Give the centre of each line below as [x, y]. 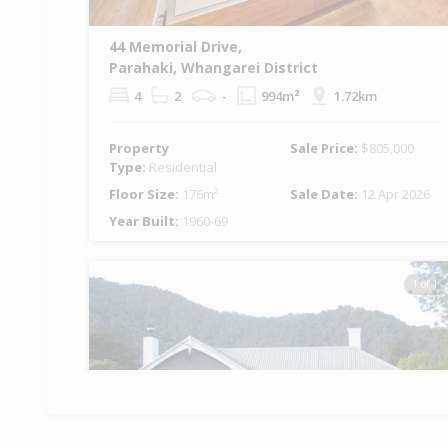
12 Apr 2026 [395, 194]
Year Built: [145, 221]
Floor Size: [145, 194]
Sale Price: [325, 148]
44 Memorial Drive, [175, 47]
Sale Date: [325, 194]
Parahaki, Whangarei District [213, 68]
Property [139, 148]
